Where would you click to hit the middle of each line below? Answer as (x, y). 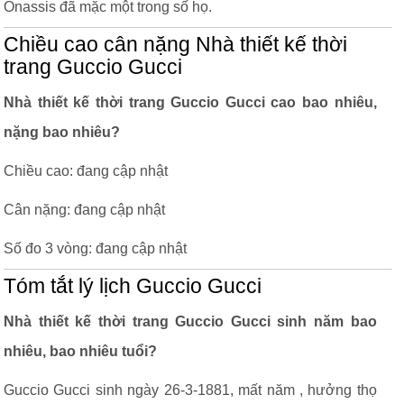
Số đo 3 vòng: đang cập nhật (95, 248)
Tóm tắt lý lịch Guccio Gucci (133, 286)
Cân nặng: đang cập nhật (84, 210)
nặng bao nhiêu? (62, 132)
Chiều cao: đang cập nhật (86, 171)
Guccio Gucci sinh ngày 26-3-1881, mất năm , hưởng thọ (190, 390)
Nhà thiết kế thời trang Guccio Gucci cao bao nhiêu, (190, 102)
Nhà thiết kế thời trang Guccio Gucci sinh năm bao (190, 321)
